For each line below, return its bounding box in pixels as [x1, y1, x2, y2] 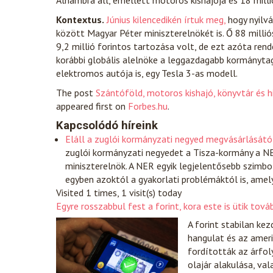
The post [56, 87, 96, 99]
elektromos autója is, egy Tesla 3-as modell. [56, 67, 238, 79]
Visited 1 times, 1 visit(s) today [56, 186, 182, 199]
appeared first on [56, 100, 128, 112]
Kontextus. [56, 13, 104, 26]
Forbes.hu [128, 100, 168, 112]
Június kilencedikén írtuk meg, [107, 13, 228, 26]
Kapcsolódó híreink [56, 119, 158, 132]
